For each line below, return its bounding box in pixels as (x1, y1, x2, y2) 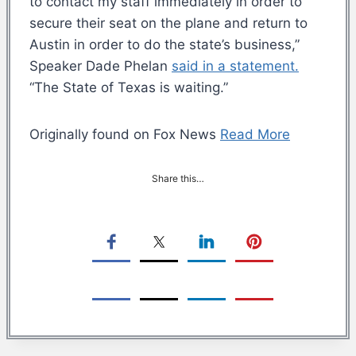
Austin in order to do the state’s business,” (29, 36, 300, 52)
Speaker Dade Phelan (29, 57, 172, 74)
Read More (220, 126, 290, 142)
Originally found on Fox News (29, 126, 220, 142)
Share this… (152, 172, 204, 184)
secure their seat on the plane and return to (29, 14, 308, 31)
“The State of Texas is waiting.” (29, 79, 228, 95)
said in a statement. (172, 57, 299, 74)
